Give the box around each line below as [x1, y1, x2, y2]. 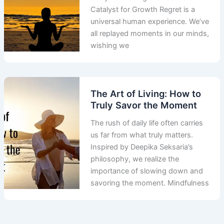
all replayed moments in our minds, [90, 29, 209, 38]
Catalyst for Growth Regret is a [90, 5, 195, 14]
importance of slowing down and [90, 166, 203, 175]
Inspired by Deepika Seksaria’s [90, 142, 193, 151]
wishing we [90, 41, 129, 50]
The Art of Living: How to [90, 88, 201, 99]
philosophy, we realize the [90, 154, 179, 163]
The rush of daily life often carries [90, 118, 203, 127]
